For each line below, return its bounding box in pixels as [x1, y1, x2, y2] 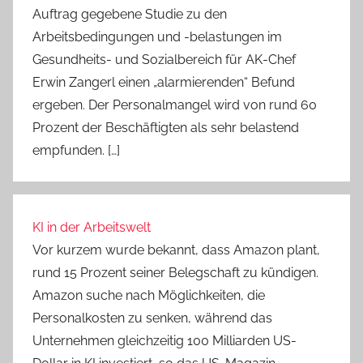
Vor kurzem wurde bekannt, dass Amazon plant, [32, 242, 320, 258]
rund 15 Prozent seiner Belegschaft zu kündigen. [32, 265, 318, 281]
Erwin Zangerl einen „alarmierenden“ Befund [32, 74, 295, 90]
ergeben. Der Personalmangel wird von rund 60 [32, 96, 317, 113]
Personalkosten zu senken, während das [32, 310, 272, 327]
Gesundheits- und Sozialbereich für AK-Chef [32, 51, 296, 67]
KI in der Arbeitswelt [32, 220, 151, 236]
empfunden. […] [32, 142, 120, 158]
